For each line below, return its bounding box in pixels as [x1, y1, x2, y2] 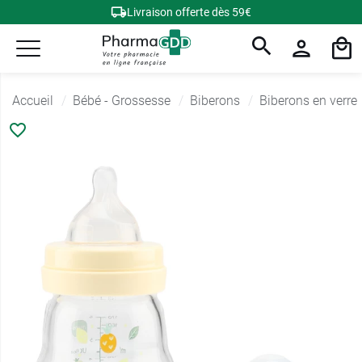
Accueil [12, 93, 53, 108]
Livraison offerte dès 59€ [127, 6, 251, 19]
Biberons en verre [259, 93, 357, 108]
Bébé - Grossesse [73, 93, 170, 108]
